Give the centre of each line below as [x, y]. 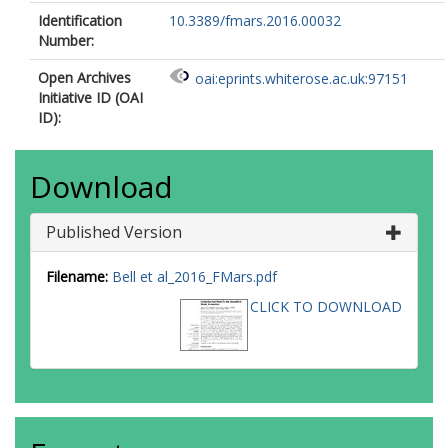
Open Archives [84, 77]
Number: [66, 40]
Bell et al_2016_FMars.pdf [194, 276]
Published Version [114, 232]
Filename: [77, 276]
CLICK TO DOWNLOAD [326, 306]
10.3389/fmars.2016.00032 [255, 20]
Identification [80, 20]
